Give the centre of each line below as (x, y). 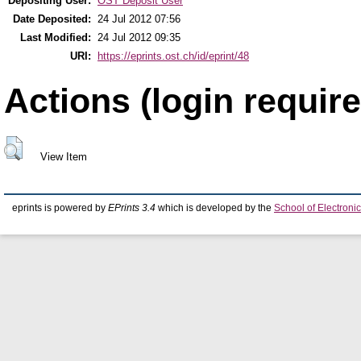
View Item (63, 157)
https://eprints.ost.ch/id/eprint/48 (173, 56)
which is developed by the (215, 208)
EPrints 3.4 (132, 208)
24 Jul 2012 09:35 (139, 38)
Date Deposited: (52, 19)
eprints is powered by (60, 208)
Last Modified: (56, 38)
